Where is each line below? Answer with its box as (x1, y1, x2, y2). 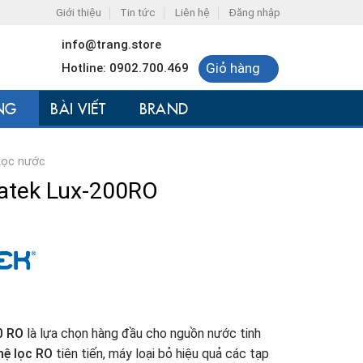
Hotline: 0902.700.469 (62, 60, 190, 75)
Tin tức (120, 6, 156, 19)
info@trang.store (62, 36, 162, 52)
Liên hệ (174, 6, 210, 19)
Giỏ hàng (205, 60, 260, 77)
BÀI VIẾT (50, 98, 106, 118)
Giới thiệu (55, 6, 101, 19)
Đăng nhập (228, 6, 280, 19)
